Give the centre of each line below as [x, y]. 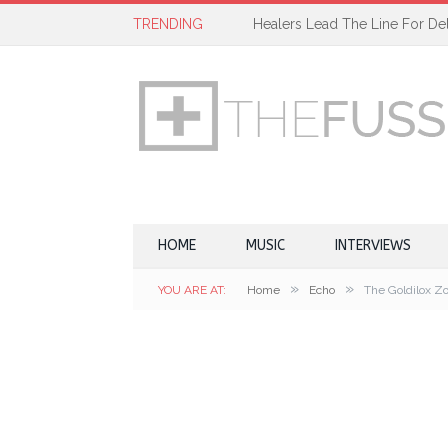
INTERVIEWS [373, 245]
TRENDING [168, 24]
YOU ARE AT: [192, 290]
